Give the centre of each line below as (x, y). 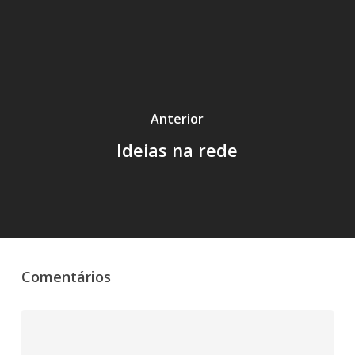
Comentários (66, 276)
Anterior (177, 118)
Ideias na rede (177, 149)
